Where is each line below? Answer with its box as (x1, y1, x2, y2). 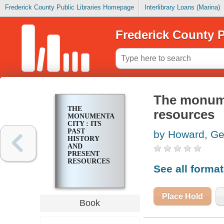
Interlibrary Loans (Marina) (144, 3, 220, 11)
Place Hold (161, 191, 203, 200)
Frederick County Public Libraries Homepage (4, 3, 134, 11)
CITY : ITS (67, 120, 101, 128)
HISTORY (67, 135, 99, 143)
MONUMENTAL (67, 112, 118, 120)
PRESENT (67, 150, 99, 158)
